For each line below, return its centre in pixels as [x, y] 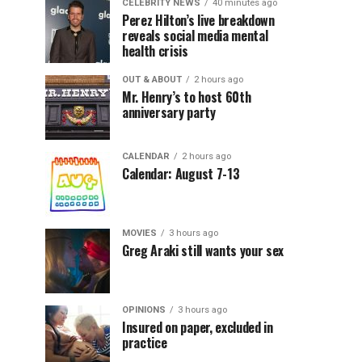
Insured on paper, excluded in [198, 327]
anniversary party [169, 112]
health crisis [155, 51]
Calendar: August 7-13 [181, 174]
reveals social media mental [195, 36]
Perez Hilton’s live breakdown [198, 20]
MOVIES [139, 233]
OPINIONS [144, 310]
